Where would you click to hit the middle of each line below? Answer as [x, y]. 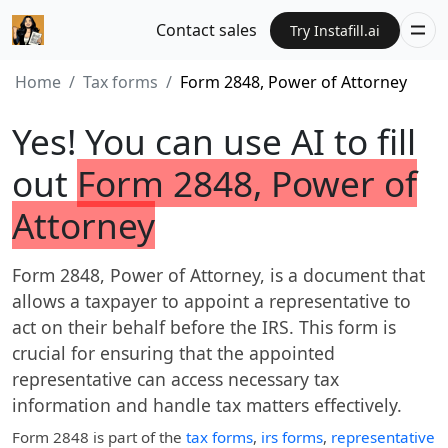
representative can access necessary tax [175, 379]
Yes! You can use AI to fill [214, 141]
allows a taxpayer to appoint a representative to [211, 301]
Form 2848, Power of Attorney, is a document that [218, 275]
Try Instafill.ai [335, 30]
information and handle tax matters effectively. [207, 405]
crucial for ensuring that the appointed [173, 353]
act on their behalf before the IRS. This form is [204, 327]
